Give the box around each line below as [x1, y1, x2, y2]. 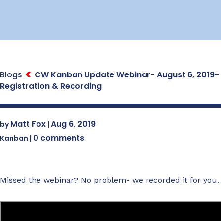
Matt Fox [10, 118, 46, 130]
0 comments [33, 132, 84, 144]
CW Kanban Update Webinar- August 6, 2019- [35, 69, 219, 80]
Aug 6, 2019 [51, 118, 96, 130]
